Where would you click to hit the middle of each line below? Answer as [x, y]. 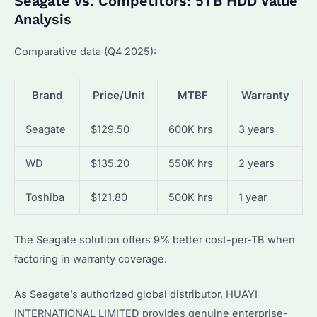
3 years [256, 129]
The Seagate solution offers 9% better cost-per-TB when [155, 240]
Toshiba [45, 197]
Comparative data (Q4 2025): [85, 52]
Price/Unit [119, 95]
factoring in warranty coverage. [91, 259]
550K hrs [190, 163]
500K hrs [190, 197]
